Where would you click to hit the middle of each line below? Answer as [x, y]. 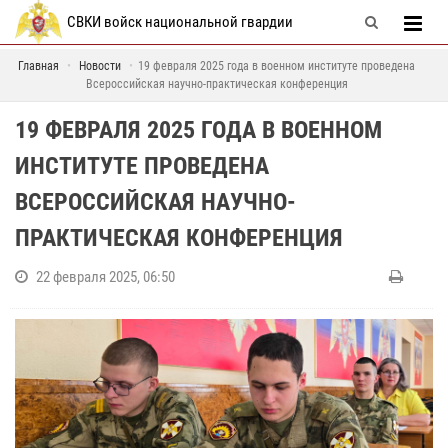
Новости [100, 66]
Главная [38, 66]
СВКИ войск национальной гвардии [179, 22]
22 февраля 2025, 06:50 [105, 277]
